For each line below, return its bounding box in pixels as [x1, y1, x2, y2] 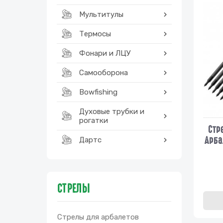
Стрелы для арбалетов [57, 213, 139, 222]
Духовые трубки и [79, 107, 144, 116]
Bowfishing [79, 88, 117, 97]
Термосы [79, 29, 111, 38]
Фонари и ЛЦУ [79, 49, 131, 58]
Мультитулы [79, 10, 123, 19]
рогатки [79, 116, 108, 125]
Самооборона [79, 68, 128, 77]
